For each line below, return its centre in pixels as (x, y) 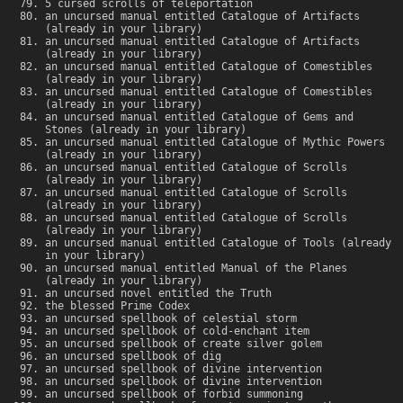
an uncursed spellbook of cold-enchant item (177, 331)
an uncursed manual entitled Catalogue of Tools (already (218, 243)
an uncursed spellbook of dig (133, 357)
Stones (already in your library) (146, 130)
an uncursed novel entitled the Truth (158, 294)
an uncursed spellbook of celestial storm (171, 319)
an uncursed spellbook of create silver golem (184, 344)
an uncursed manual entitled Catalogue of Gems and (199, 117)
